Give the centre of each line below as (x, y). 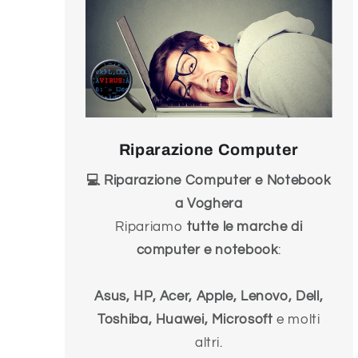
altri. (209, 343)
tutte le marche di (245, 227)
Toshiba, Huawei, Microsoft (185, 320)
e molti (296, 320)
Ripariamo (151, 227)
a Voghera (209, 204)
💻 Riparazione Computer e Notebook (209, 181)
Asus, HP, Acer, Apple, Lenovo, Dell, (209, 297)
